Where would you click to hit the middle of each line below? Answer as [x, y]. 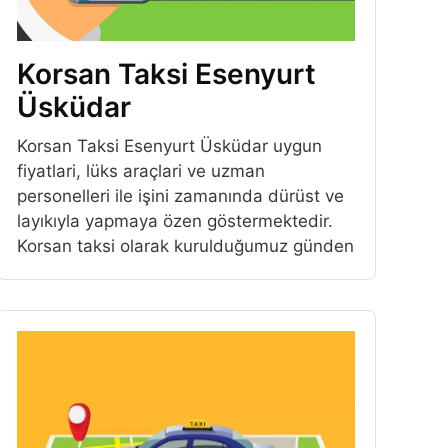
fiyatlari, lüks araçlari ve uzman [140, 171]
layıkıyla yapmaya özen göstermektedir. [174, 221]
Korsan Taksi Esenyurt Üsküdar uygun [169, 146]
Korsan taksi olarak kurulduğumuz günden [185, 246]
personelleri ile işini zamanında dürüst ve [180, 196]
